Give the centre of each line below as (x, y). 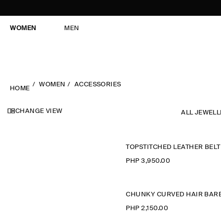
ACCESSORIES (98, 85)
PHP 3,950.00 (148, 161)
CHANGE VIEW (39, 111)
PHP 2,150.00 (147, 208)
